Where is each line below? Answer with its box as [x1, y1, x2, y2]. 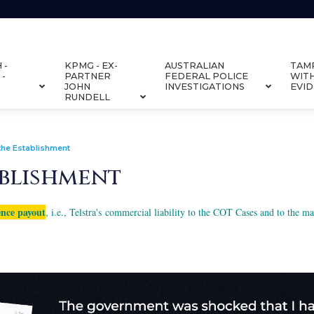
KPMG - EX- [64, 60, 118, 71]
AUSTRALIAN [164, 60, 224, 71]
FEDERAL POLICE [164, 70, 248, 81]
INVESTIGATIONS [164, 81, 245, 92]
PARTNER [64, 70, 111, 81]
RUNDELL [64, 91, 110, 102]
